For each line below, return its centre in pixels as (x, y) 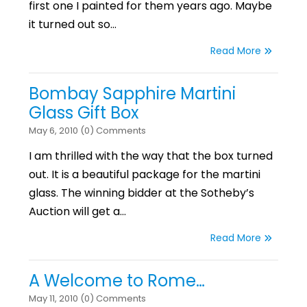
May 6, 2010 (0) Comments (88, 131)
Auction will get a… (78, 212)
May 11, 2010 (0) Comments (88, 299)
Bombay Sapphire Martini (133, 94)
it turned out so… (73, 25)
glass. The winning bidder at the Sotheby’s (142, 193)
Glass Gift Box (84, 113)
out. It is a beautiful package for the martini (145, 175)
